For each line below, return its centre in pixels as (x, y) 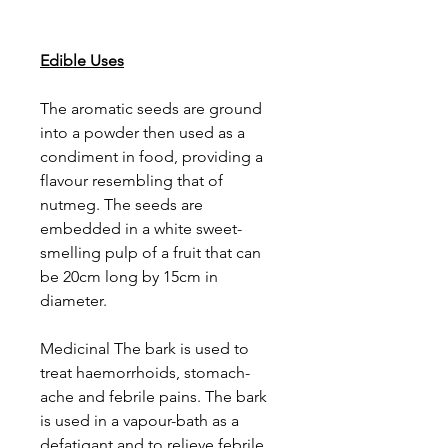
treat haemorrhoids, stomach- (145, 372)
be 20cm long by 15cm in (129, 276)
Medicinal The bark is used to (144, 348)
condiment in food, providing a (151, 156)
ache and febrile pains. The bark (153, 396)
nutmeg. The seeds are (121, 204)
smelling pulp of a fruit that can (150, 252)
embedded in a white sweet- (141, 228)
